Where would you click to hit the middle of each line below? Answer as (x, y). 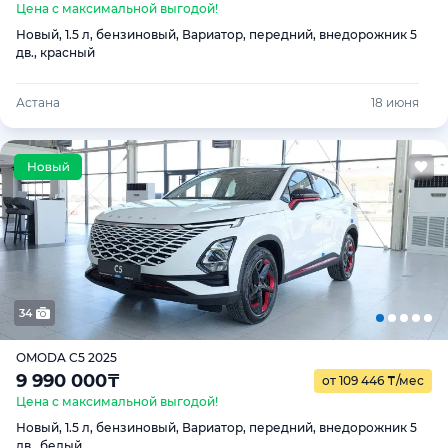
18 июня (395, 102)
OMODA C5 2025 (66, 357)
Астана (38, 102)
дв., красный (55, 52)
